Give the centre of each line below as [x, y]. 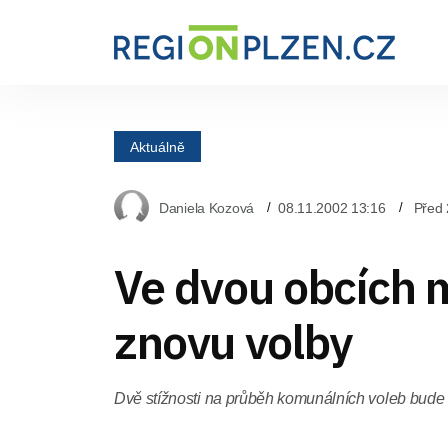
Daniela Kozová [207, 207]
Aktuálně [157, 146]
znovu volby [233, 342]
